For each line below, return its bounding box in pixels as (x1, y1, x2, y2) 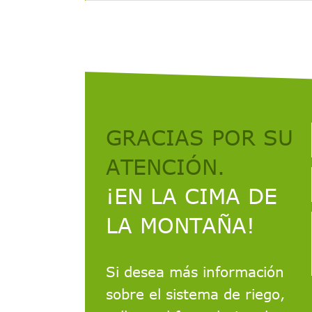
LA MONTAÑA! (106, 212, 255, 237)
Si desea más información (106, 262, 284, 280)
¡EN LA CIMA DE (106, 182, 277, 208)
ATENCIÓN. (106, 153, 225, 179)
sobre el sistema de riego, (106, 284, 285, 302)
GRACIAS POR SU (106, 124, 293, 150)
